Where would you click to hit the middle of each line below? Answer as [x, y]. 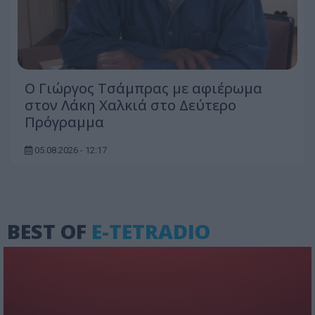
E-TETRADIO [151, 231]
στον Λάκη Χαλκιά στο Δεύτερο [130, 105]
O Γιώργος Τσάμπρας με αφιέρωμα [143, 88]
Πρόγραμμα [64, 122]
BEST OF [49, 231]
